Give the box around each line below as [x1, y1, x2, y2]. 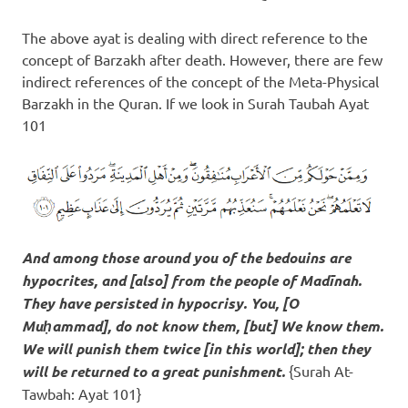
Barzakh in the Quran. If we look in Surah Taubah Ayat [22, 94, 369, 113]
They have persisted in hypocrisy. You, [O [22, 293, 299, 313]
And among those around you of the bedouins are [22, 248, 351, 268]
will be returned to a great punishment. [22, 362, 289, 382]
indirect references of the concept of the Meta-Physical [22, 72, 379, 91]
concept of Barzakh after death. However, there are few [22, 50, 382, 69]
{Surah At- [289, 362, 353, 381]
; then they [300, 339, 371, 359]
